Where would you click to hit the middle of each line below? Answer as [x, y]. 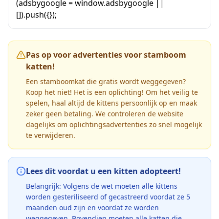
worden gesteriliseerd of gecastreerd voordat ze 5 [108, 197]
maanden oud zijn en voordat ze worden [92, 207]
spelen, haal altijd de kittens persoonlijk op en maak [111, 103]
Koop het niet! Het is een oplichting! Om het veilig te [112, 92]
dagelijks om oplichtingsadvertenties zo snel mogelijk [114, 124]
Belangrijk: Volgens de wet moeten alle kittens [102, 186]
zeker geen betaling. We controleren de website [105, 113]
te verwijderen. [51, 135]
